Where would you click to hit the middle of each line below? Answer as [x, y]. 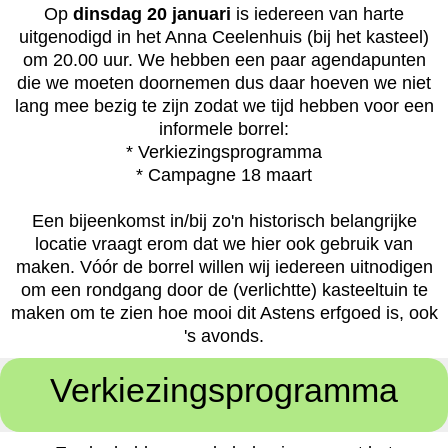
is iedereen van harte [317, 14]
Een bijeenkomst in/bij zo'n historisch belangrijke [224, 221]
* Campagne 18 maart [224, 175]
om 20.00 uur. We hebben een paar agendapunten [224, 60]
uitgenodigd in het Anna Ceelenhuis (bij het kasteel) [224, 37]
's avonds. [224, 336]
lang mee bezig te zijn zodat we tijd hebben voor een [224, 106]
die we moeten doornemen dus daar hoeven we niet [224, 83]
